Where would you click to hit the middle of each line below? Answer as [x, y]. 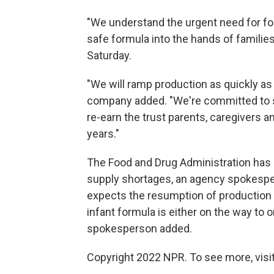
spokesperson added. [139, 229]
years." [103, 134]
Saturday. [109, 56]
